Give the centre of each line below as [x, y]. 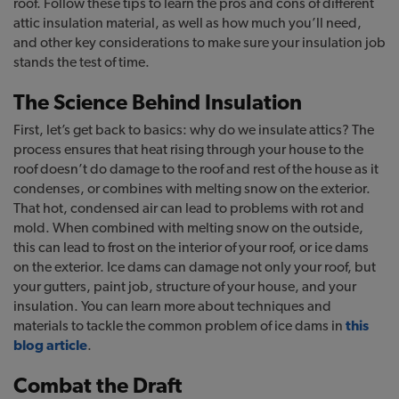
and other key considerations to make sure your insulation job [199, 43]
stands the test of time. [81, 62]
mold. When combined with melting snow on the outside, [188, 228]
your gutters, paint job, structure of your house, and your [185, 287]
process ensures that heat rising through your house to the [188, 150]
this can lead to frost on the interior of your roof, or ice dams [191, 248]
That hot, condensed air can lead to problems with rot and [189, 208]
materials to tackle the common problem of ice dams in [179, 326]
